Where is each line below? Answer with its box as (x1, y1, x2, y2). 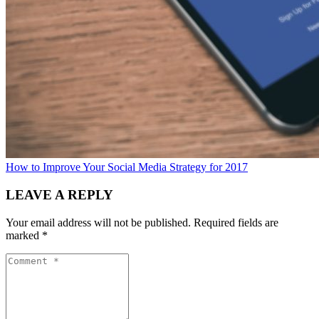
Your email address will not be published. (6, 216, 191, 229)
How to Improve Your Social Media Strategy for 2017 (6, 161, 248, 174)
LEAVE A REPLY (6, 187, 113, 202)
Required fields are (194, 216, 278, 229)
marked (6, 229, 42, 241)
